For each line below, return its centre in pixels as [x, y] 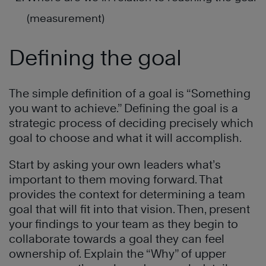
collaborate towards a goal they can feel [117, 239]
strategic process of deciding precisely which [131, 123]
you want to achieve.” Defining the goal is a [123, 108]
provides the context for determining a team [127, 194]
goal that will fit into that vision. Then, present [129, 209]
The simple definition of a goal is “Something [130, 93]
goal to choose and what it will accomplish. [125, 138]
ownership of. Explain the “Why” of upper [117, 254]
